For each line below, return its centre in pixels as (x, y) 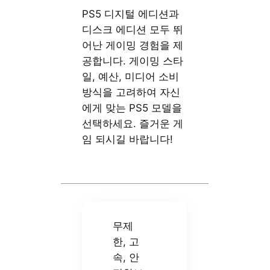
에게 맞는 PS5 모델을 (132, 108)
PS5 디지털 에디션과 (131, 14)
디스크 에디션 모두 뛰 (133, 30)
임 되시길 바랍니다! (128, 140)
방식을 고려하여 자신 (131, 93)
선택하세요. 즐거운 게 (133, 124)
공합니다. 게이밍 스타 (133, 61)
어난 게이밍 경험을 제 (133, 46)
